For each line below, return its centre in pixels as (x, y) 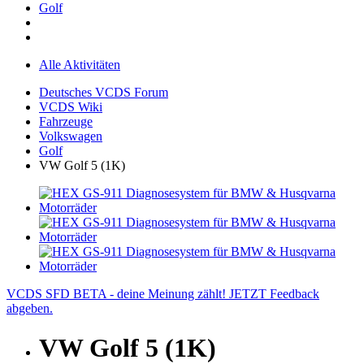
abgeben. (30, 308)
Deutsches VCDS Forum (104, 92)
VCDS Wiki (71, 106)
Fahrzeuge (66, 121)
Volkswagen (71, 136)
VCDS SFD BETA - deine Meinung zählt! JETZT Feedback (163, 293)
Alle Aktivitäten (80, 64)
